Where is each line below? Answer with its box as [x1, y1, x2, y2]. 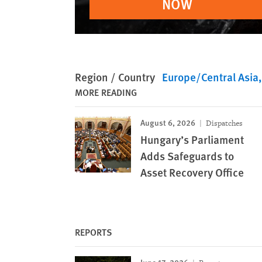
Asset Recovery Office [140, 164, 244, 180]
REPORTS [75, 225, 112, 239]
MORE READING [75, 85, 137, 99]
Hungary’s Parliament [140, 132, 244, 147]
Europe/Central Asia [162, 69, 258, 85]
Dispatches [204, 118, 243, 128]
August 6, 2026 [140, 116, 195, 128]
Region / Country [75, 69, 155, 85]
